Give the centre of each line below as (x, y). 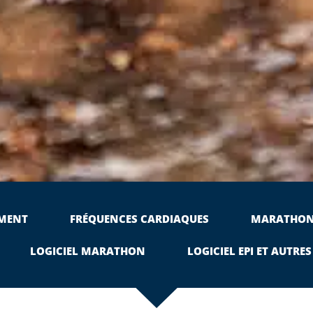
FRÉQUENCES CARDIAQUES (139, 218)
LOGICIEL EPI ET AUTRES (249, 250)
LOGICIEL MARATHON (88, 250)
